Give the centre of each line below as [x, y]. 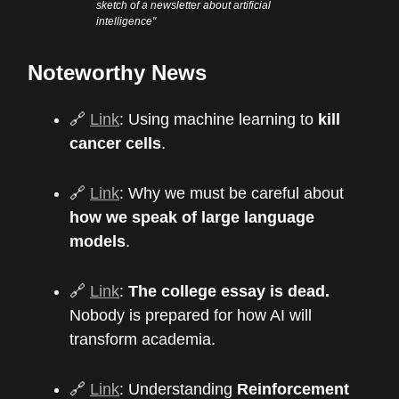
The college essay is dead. [229, 291]
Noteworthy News [117, 72]
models [98, 241]
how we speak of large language [192, 217]
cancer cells [115, 143]
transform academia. [142, 339]
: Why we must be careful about [232, 193]
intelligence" [126, 21]
